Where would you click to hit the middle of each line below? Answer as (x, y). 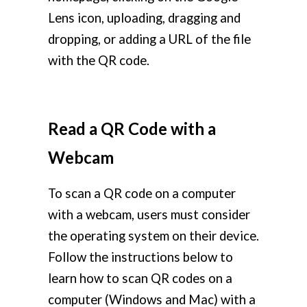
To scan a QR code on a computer (142, 194)
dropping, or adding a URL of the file (149, 39)
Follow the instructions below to (140, 257)
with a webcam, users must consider (149, 215)
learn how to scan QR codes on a (140, 279)
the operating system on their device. (153, 236)
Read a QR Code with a (132, 129)
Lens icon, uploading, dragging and (144, 18)
